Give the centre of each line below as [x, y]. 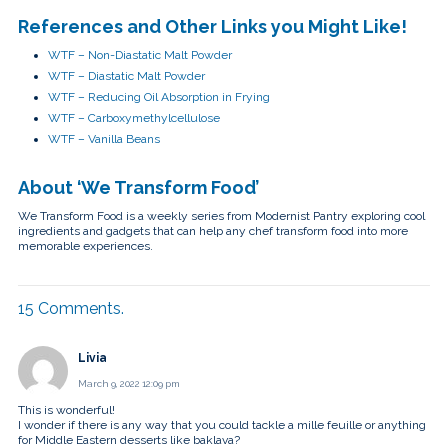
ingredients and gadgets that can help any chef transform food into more [213, 230]
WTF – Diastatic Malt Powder [126, 75]
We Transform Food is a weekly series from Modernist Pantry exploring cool [221, 215]
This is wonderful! [66, 409]
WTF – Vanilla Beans [104, 138]
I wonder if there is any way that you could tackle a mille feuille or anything [222, 424]
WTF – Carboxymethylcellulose [134, 117]
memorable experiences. [85, 245]
